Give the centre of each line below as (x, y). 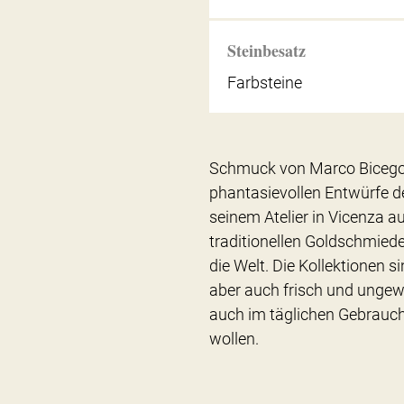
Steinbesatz (267, 51)
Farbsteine (265, 83)
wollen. (234, 339)
